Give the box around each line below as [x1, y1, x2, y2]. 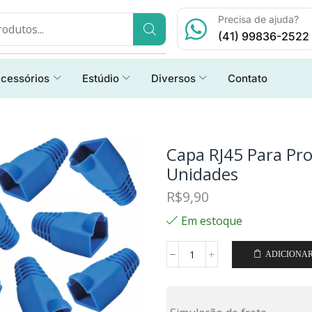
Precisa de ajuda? [218, 13, 299, 26]
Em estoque [181, 213, 242, 229]
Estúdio [81, 71, 119, 85]
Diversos [150, 71, 196, 85]
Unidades [166, 162, 238, 186]
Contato [228, 71, 267, 85]
